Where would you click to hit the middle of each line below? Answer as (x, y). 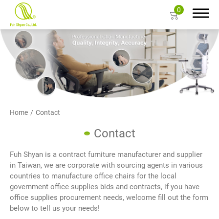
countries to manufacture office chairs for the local (93, 176)
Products (32, 130)
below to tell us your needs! (55, 208)
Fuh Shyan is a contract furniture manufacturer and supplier (106, 154)
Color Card (35, 151)
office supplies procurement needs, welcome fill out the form (109, 197)
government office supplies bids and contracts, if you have (105, 187)
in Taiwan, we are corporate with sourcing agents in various (106, 165)
